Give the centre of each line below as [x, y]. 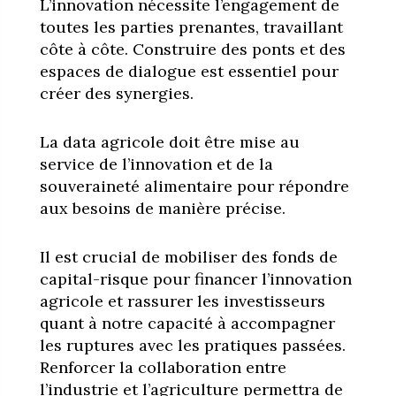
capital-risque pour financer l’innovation [195, 278]
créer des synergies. [116, 93]
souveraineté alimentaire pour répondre [194, 186]
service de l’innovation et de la [156, 164]
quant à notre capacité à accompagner [187, 323]
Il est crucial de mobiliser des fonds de [188, 256]
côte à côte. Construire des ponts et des [192, 49]
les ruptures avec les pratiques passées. [192, 345]
